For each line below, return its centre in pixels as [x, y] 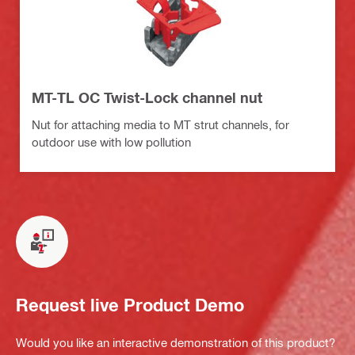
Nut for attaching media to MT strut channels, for [160, 124]
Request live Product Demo [130, 305]
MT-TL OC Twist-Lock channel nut [147, 97]
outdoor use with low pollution [111, 141]
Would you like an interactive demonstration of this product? [176, 342]
